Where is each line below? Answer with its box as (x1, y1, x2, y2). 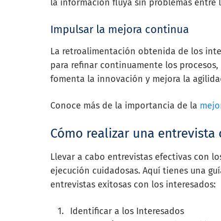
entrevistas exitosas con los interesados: (50, 179, 216, 190)
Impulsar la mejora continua (50, 22, 189, 36)
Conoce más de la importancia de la (50, 100, 200, 111)
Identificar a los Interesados (70, 205, 184, 217)
